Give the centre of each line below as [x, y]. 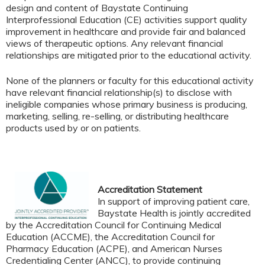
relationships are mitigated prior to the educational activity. [129, 55]
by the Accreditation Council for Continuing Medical [114, 225]
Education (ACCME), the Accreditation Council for [110, 237]
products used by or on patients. [75, 127]
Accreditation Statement [150, 190]
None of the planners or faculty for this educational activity [130, 80]
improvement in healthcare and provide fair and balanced [126, 32]
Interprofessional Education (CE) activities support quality [127, 20]
